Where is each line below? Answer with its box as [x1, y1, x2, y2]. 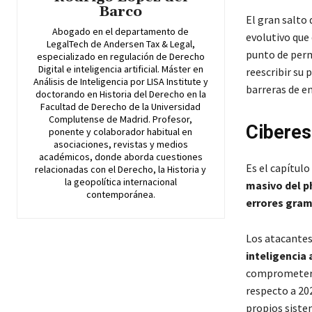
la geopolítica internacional [64, 175, 177, 189]
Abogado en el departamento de [52, 25, 189, 38]
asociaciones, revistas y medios [53, 138, 188, 151]
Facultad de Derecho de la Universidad [40, 100, 201, 114]
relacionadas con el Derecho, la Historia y [35, 163, 207, 176]
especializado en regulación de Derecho [36, 50, 205, 63]
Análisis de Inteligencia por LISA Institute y [33, 75, 208, 88]
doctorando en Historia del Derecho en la [35, 88, 206, 101]
